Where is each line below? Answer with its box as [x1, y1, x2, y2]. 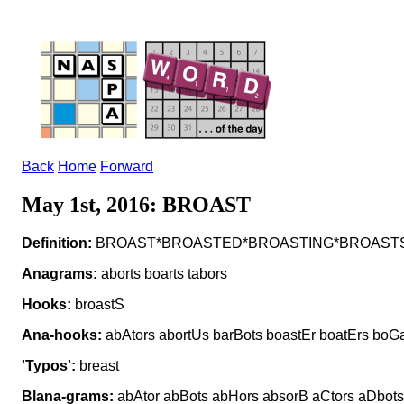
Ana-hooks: [22, 326, 102, 343]
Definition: [22, 234, 92, 251]
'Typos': [22, 357, 76, 373]
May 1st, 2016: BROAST [22, 192, 251, 216]
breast [76, 357, 119, 373]
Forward [100, 159, 153, 174]
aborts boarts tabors [97, 265, 227, 281]
